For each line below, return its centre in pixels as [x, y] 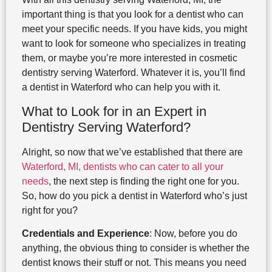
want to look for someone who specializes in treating [134, 44]
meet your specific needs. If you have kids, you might [134, 29]
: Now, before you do [193, 234]
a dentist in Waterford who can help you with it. [121, 87]
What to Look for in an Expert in [114, 111]
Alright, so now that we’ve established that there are [132, 152]
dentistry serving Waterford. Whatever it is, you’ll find [133, 73]
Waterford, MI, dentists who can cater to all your [122, 166]
